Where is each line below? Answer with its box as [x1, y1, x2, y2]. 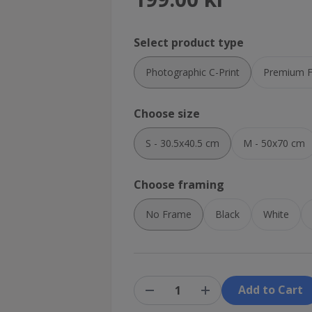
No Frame [146, 208, 192, 221]
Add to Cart [238, 282, 303, 297]
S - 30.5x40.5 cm [146, 136, 219, 150]
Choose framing [134, 177, 224, 192]
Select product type [134, 35, 244, 50]
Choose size [134, 106, 200, 121]
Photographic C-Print [146, 65, 240, 79]
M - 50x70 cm [243, 136, 305, 150]
